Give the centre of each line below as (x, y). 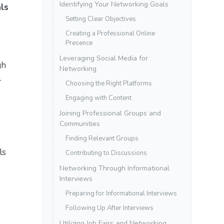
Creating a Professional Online (110, 33)
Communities (80, 123)
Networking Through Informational (114, 168)
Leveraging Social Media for (104, 58)
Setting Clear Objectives (101, 19)
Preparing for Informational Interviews (121, 193)
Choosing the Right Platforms (109, 83)
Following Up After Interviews (109, 208)
